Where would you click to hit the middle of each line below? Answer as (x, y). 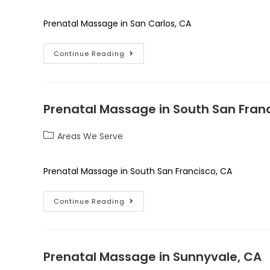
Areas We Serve (90, 136)
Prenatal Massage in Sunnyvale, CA (152, 257)
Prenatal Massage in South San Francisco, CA (138, 171)
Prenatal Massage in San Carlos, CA (117, 24)
